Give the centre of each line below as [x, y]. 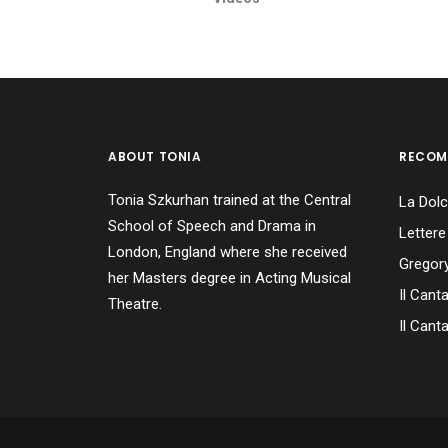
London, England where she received [227, 252]
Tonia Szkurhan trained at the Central [229, 200]
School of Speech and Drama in [212, 226]
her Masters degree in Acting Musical [229, 278]
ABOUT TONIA [155, 156]
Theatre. [135, 304]
